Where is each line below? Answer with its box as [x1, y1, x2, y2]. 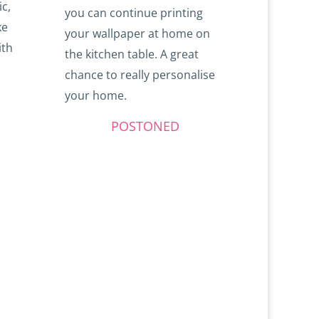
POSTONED [110, 117, 179, 135]
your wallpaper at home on [65, 26, 211, 42]
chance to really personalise [65, 67, 216, 83]
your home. [65, 88, 127, 104]
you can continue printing [65, 5, 204, 21]
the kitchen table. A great [65, 46, 199, 63]
